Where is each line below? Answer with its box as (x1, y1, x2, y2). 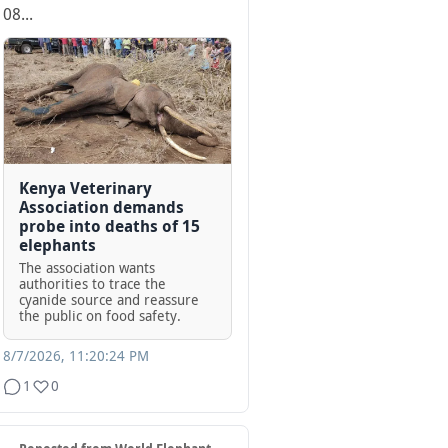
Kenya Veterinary (19, 179, 152, 199)
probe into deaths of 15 (19, 217, 200, 237)
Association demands (19, 198, 184, 218)
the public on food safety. (19, 308, 181, 325)
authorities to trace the (19, 276, 166, 293)
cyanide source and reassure (19, 292, 199, 309)
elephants (19, 236, 96, 256)
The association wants (19, 260, 155, 277)
